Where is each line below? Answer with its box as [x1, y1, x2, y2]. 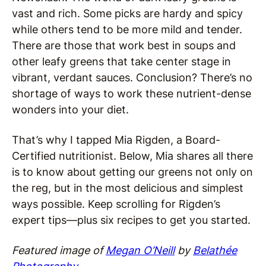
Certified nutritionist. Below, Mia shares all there [12, 150, 253, 163]
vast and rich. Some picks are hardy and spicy [12, 7, 243, 20]
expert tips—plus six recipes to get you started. [12, 214, 251, 227]
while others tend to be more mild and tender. [12, 23, 242, 36]
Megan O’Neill [106, 244, 175, 257]
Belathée [193, 244, 237, 257]
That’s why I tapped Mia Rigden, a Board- [12, 134, 220, 147]
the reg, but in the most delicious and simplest [12, 182, 243, 195]
